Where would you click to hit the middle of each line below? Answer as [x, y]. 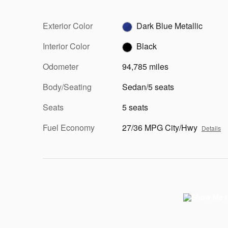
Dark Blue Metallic [169, 26]
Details [211, 128]
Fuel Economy [69, 127]
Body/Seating [67, 87]
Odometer [61, 66]
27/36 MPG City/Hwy [160, 127]
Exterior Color [68, 26]
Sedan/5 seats [148, 87]
